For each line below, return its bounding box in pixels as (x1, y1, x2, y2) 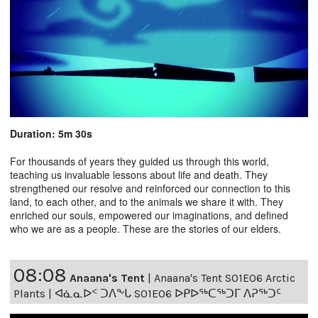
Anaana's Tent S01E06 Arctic (154, 271, 295, 285)
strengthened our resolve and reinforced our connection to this (10, 181, 290, 196)
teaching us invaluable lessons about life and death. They (10, 168, 268, 182)
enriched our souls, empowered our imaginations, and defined (10, 208, 288, 223)
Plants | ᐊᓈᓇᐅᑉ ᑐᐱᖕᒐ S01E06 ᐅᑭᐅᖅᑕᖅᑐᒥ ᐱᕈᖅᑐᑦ (13, 287, 281, 301)
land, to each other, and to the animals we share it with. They (10, 194, 283, 209)
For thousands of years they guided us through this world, (10, 154, 269, 169)
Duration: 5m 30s (10, 126, 92, 141)
